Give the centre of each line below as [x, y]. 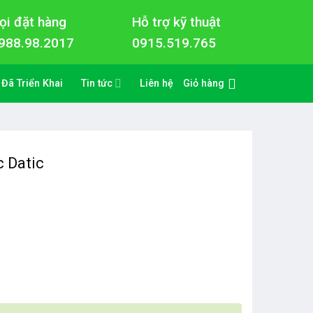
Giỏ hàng [204, 83]
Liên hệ [157, 83]
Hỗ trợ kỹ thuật [176, 22]
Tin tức [97, 83]
